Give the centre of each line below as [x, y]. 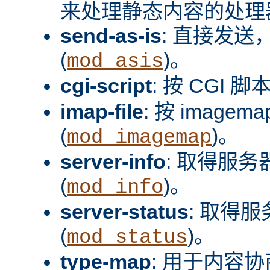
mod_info [115, 187]
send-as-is [111, 35]
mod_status [127, 237]
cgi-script [106, 85]
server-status [124, 211]
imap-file [102, 111]
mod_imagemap [139, 137]
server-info [113, 161]
